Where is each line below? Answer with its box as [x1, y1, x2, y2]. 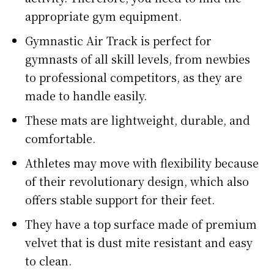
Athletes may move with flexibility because [25, 154, 259, 171]
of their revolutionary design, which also [25, 172, 249, 189]
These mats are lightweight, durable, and [25, 111, 250, 128]
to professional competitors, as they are [25, 68, 242, 85]
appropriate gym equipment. [25, 7, 182, 24]
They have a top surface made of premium [25, 215, 257, 232]
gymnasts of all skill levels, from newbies [25, 50, 250, 67]
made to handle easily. [25, 87, 147, 103]
